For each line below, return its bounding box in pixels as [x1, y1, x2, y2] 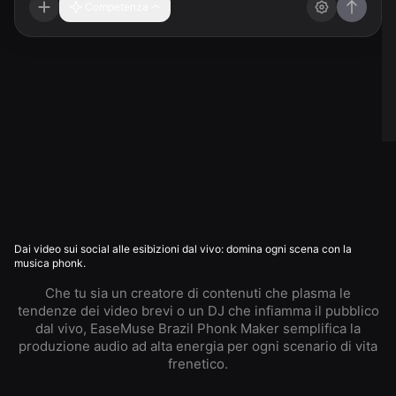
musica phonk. [14, 256, 86, 270]
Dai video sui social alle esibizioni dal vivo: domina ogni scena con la [14, 242, 352, 255]
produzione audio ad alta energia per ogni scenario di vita [19, 338, 377, 354]
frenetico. [168, 355, 228, 372]
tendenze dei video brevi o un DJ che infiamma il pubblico [17, 302, 379, 319]
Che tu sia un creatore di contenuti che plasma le [45, 285, 351, 301]
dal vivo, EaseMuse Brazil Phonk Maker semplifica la [35, 320, 361, 337]
